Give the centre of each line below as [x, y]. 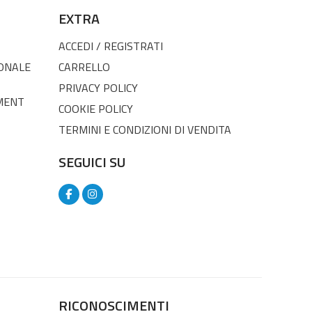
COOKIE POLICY [95, 108]
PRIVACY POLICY [98, 87]
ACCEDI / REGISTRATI [110, 46]
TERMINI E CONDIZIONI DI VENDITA [145, 129]
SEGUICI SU [92, 162]
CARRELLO [84, 67]
